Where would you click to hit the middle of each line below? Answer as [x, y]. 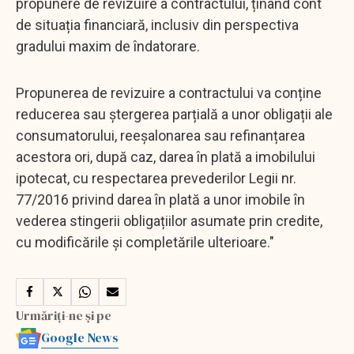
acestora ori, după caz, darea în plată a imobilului [166, 156]
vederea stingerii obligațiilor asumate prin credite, [169, 220]
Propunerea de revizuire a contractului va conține [169, 92]
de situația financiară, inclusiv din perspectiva [157, 24]
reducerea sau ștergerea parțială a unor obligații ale [174, 114]
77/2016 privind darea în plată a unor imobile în [160, 199]
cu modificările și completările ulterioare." [145, 242]
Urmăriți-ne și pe [64, 315]
